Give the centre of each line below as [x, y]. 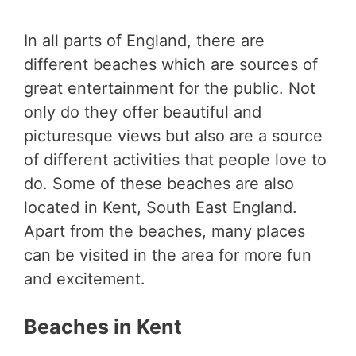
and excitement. [87, 279]
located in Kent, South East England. [161, 208]
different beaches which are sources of [171, 65]
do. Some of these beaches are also [159, 184]
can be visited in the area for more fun [168, 255]
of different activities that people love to [175, 160]
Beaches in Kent [103, 327]
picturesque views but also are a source [173, 136]
